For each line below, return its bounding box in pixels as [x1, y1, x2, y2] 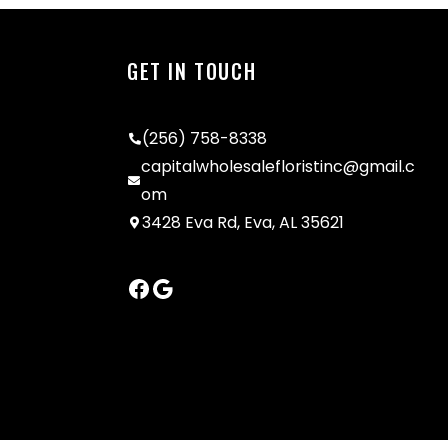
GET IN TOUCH [127, 55, 257, 86]
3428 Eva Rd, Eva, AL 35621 [142, 210, 344, 234]
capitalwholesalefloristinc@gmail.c [141, 154, 416, 178]
